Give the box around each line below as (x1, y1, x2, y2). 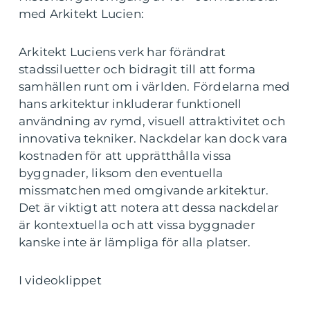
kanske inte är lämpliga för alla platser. (19, 235, 251, 250)
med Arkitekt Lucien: (19, 7, 144, 21)
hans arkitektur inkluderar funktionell (19, 97, 242, 111)
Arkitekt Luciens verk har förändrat (19, 45, 226, 60)
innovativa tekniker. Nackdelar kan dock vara (19, 131, 287, 146)
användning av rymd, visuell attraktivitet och (19, 114, 286, 129)
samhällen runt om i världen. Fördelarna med (19, 80, 291, 94)
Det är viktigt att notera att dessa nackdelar (19, 201, 280, 215)
